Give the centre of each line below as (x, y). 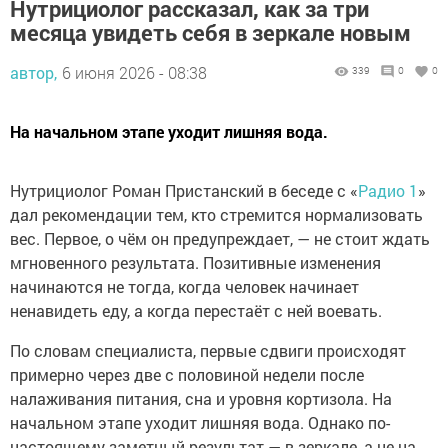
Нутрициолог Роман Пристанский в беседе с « (184, 191)
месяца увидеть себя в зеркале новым (210, 33)
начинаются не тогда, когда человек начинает (184, 287)
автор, (33, 73)
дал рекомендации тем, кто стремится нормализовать (216, 215)
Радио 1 (388, 191)
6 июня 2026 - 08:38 (134, 73)
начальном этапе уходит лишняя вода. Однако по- (200, 423)
